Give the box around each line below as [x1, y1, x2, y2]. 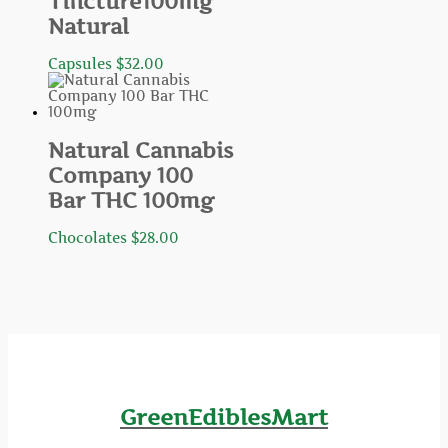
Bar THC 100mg [48, 187, 214, 213]
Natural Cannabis [48, 137, 233, 163]
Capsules [48, 56, 116, 73]
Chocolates [48, 229, 131, 246]
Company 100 [48, 162, 193, 188]
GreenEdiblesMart [120, 402, 328, 431]
